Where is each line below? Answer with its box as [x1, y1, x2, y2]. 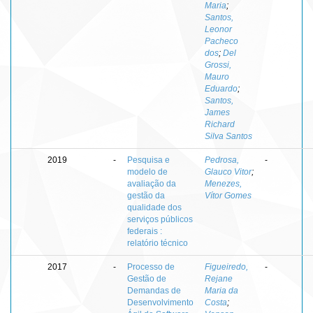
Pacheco [205, 36, 238, 46]
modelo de [127, 166, 168, 177]
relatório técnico [127, 238, 188, 248]
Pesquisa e [127, 154, 170, 165]
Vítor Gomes [205, 190, 252, 201]
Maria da [205, 285, 238, 296]
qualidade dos [127, 202, 182, 212]
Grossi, [205, 59, 231, 70]
